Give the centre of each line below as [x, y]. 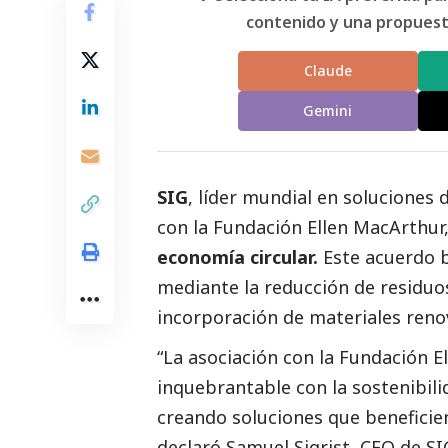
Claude [327, 71]
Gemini [328, 111]
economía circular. [237, 256]
